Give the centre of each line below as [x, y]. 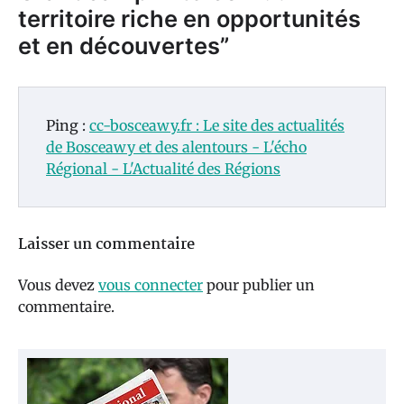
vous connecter [151, 285]
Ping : [68, 126]
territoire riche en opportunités [189, 19]
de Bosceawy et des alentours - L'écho [176, 147]
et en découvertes [119, 46]
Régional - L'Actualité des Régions [163, 169]
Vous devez [58, 285]
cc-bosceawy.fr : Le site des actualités [217, 126]
